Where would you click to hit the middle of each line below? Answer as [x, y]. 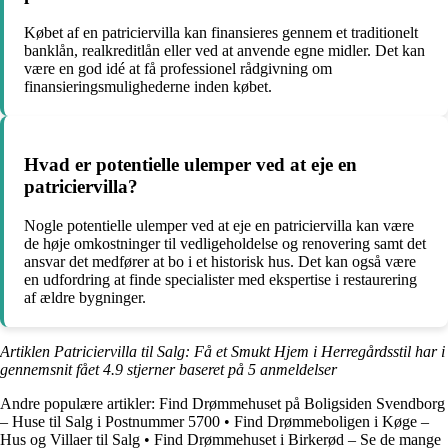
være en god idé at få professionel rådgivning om [178, 68]
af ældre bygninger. [85, 298]
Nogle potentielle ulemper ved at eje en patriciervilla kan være [219, 226]
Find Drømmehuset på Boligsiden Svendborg [302, 404]
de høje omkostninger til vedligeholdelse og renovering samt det [225, 244]
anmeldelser [296, 370]
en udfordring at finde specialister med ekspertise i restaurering [220, 280]
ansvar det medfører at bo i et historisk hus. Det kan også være [220, 262]
